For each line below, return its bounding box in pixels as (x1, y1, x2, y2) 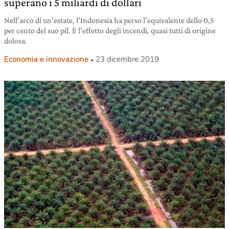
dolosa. (4, 36, 27, 45)
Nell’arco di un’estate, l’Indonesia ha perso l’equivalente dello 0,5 (4, 16, 214, 25)
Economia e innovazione (4, 54, 88, 65)
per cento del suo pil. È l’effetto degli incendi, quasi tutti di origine (4, 26, 216, 35)
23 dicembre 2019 (96, 54, 159, 65)
